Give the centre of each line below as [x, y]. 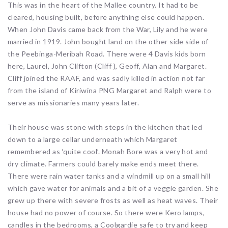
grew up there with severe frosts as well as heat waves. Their [113, 201]
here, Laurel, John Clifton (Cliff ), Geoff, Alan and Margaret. [107, 66]
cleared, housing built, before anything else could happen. [106, 17]
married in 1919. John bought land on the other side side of [108, 42]
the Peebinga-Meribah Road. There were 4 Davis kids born [107, 54]
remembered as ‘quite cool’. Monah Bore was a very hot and [108, 152]
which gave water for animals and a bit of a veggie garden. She [113, 188]
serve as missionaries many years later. [74, 103]
